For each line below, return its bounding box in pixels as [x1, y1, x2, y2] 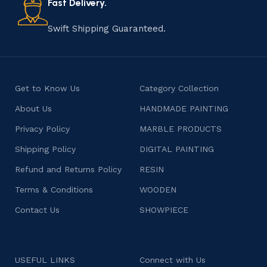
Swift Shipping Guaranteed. [48, 23, 166, 34]
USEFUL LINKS [15, 255, 76, 265]
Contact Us [15, 205, 60, 215]
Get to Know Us [15, 83, 80, 93]
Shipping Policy [15, 144, 76, 154]
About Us [15, 104, 52, 113]
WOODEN [139, 185, 176, 194]
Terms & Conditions [15, 185, 94, 194]
